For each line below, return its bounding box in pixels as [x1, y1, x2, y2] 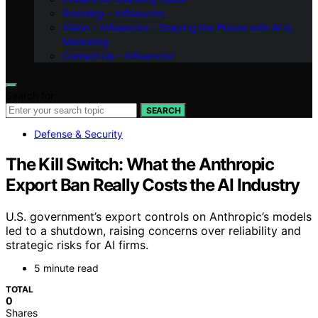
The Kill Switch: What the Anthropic [6, 153, 274, 175]
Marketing [62, 35, 109, 48]
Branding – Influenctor [62, 7, 168, 19]
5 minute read [34, 261, 99, 274]
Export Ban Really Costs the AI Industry [6, 174, 300, 195]
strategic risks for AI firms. [6, 237, 148, 252]
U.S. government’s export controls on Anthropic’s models [6, 209, 312, 224]
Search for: [6, 89, 57, 102]
